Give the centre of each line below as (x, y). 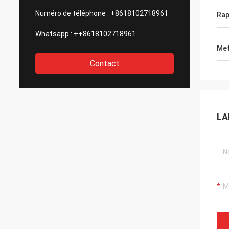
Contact (105, 64)
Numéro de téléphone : (72, 13)
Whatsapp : (54, 34)
